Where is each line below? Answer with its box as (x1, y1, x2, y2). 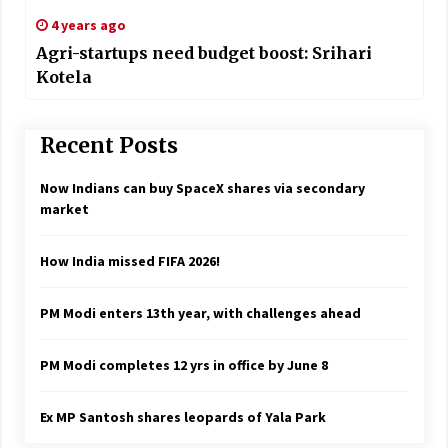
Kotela (35, 66, 92, 87)
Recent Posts (39, 131, 178, 159)
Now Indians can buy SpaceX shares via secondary (39, 179, 365, 198)
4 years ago (47, 15, 126, 34)
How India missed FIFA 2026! (39, 252, 220, 271)
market (39, 200, 89, 219)
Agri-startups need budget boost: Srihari (35, 42, 373, 63)
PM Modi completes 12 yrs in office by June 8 (39, 356, 328, 375)
